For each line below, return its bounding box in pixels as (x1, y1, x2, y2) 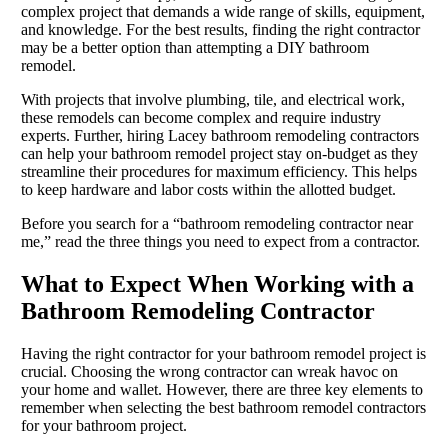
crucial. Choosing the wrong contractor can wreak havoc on (20, 363, 398, 381)
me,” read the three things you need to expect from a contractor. (20, 233, 420, 251)
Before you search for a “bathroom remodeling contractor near (20, 215, 413, 233)
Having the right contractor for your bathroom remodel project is (20, 345, 426, 363)
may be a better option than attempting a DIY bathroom (20, 39, 369, 57)
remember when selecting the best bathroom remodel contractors (20, 399, 426, 417)
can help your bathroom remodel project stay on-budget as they (20, 145, 418, 163)
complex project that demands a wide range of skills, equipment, (20, 3, 425, 21)
